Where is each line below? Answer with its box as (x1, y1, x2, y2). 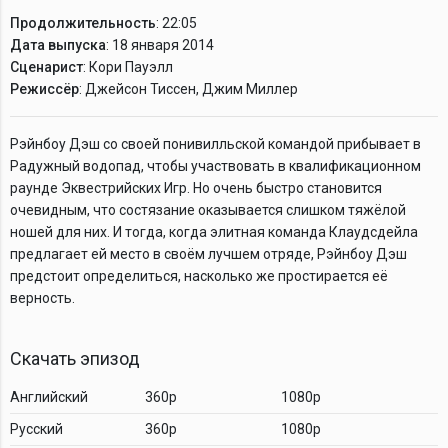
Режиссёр (10, 80, 79, 97)
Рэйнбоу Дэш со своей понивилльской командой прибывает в (10, 135, 421, 152)
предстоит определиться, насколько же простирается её (10, 267, 388, 284)
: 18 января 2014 (106, 36, 214, 53)
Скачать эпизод (10, 347, 140, 369)
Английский (10, 388, 88, 405)
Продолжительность (10, 14, 156, 31)
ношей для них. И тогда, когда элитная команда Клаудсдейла (10, 223, 418, 240)
